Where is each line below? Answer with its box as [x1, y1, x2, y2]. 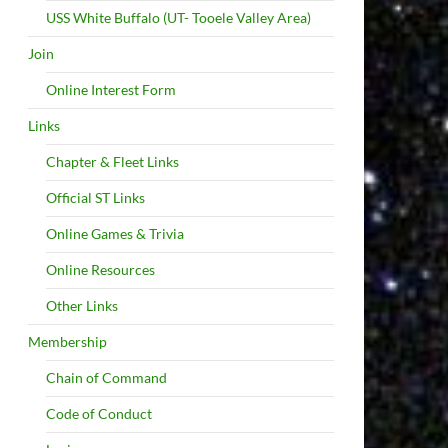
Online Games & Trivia [46, 225, 184, 242]
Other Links [46, 297, 118, 314]
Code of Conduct [46, 405, 152, 422]
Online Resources [46, 261, 155, 278]
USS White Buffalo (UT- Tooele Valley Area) [46, 9, 311, 26]
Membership [28, 333, 107, 350]
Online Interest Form [46, 81, 176, 98]
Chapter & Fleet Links [46, 153, 179, 170]
